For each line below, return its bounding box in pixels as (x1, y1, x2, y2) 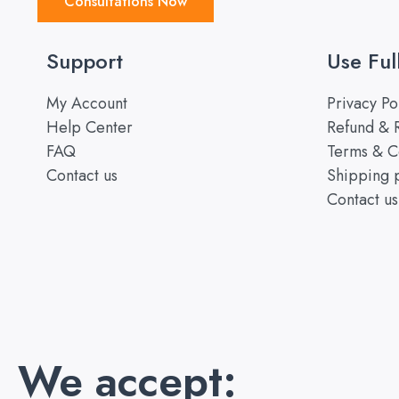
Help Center (46, 115, 133, 139)
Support (46, 45, 123, 77)
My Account (46, 91, 127, 115)
